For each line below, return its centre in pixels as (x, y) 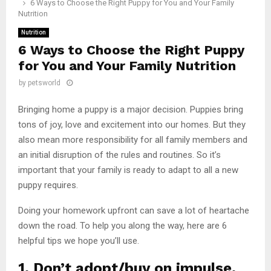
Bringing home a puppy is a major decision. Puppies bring (131, 109)
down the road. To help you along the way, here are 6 (122, 225)
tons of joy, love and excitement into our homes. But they (132, 124)
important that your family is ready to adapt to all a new (128, 170)
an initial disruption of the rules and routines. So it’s (119, 155)
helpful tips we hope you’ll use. (79, 240)
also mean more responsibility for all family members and (133, 139)
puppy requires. (48, 185)
